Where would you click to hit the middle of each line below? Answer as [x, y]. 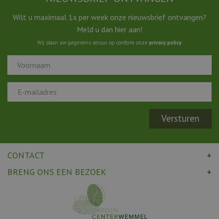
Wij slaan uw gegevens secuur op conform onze [93, 42]
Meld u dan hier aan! [109, 29]
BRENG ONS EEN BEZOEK [57, 172]
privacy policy [165, 42]
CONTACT [26, 155]
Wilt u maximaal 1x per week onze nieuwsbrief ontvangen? [109, 17]
